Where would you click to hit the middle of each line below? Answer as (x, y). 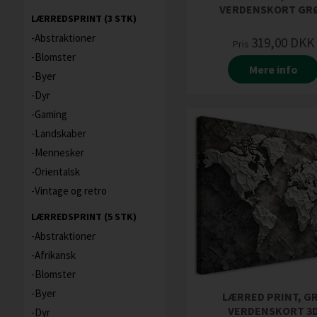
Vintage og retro (70, 191)
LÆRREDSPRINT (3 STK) (83, 18)
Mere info (274, 69)
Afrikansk (55, 255)
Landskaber (60, 133)
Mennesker (59, 152)
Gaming (51, 114)
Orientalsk (57, 172)
